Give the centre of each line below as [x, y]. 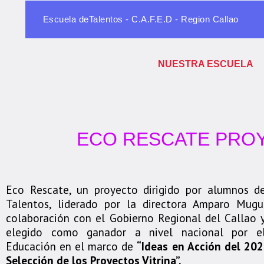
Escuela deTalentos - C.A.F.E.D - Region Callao [141, 19]
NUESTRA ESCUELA [205, 64]
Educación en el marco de [72, 246]
